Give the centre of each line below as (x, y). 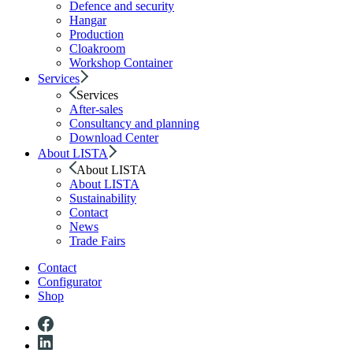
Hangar (88, 20)
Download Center (114, 138)
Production (97, 35)
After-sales (96, 110)
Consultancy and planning (134, 124)
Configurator (70, 282)
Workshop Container (121, 63)
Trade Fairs (97, 241)
